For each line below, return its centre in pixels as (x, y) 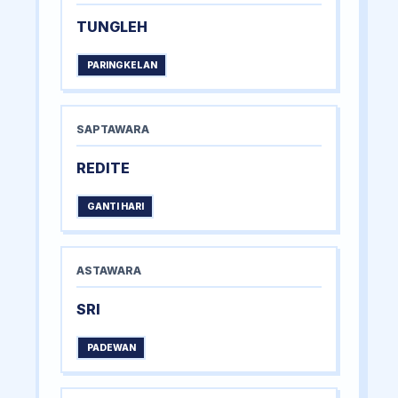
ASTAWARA (109, 271)
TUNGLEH (112, 27)
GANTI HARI (115, 207)
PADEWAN (111, 348)
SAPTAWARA (113, 130)
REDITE (103, 168)
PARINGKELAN (122, 66)
